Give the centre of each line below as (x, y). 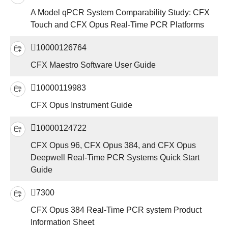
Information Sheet (62, 222)
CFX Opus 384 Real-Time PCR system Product (116, 210)
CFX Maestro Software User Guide (93, 65)
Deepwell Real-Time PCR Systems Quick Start (115, 158)
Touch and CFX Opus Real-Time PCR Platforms (117, 25)
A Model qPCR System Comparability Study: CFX (120, 13)
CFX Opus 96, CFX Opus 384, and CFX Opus (113, 146)
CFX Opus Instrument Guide (81, 105)
